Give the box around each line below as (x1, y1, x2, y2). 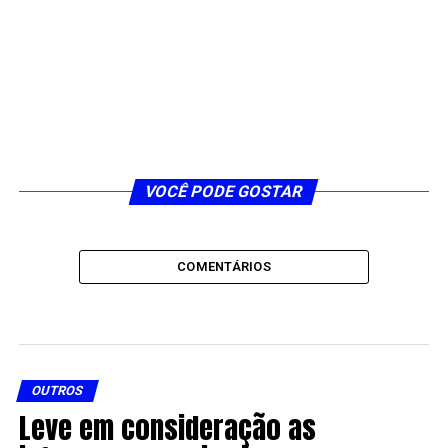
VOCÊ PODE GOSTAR (143, 182, 306, 202)
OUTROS (29, 383, 85, 399)
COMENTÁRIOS (177, 259, 271, 275)
